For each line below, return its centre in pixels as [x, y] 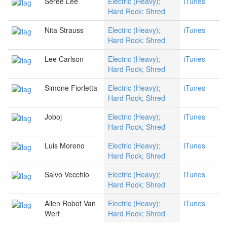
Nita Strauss [64, 30]
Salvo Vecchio [67, 175]
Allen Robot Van [70, 203]
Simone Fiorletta [71, 88]
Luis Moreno [65, 146]
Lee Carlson [64, 59]
